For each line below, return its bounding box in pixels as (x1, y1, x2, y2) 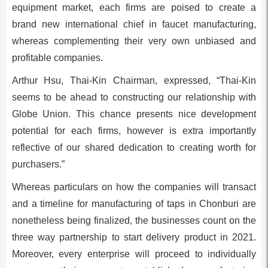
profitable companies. (11, 53, 103, 63)
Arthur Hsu (11, 75, 62, 86)
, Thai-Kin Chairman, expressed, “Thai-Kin (61, 75, 257, 86)
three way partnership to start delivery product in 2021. (11, 232, 257, 242)
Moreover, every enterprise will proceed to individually (11, 249, 257, 259)
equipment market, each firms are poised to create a (11, 2, 257, 13)
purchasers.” (11, 159, 65, 169)
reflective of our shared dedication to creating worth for (11, 142, 257, 153)
